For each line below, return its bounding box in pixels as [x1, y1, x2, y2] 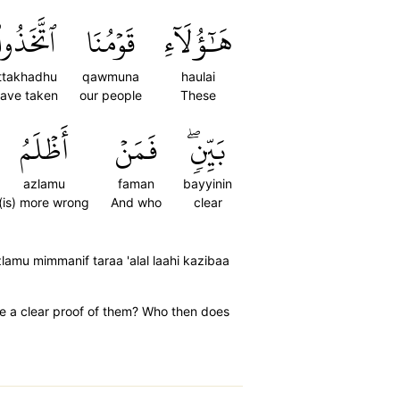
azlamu [22, 176, 65, 191]
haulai [180, 69, 215, 84]
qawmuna [82, 69, 139, 84]
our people [79, 87, 142, 103]
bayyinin [183, 176, 232, 191]
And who [111, 195, 162, 210]
